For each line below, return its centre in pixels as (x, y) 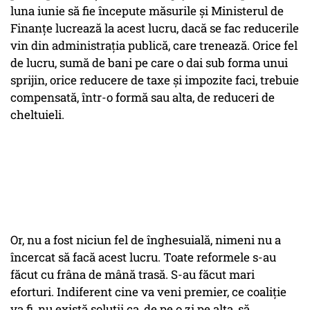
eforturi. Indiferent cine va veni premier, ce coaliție (148, 292)
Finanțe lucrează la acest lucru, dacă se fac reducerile (155, 28)
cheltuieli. (37, 115)
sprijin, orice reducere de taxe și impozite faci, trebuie (155, 80)
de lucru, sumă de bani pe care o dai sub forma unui (149, 63)
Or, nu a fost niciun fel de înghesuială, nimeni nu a (146, 240)
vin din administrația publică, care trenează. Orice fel (154, 46)
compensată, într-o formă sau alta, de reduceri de (143, 98)
